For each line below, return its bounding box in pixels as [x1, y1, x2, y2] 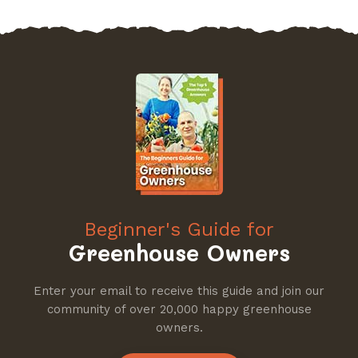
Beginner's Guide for [84, 217, 274, 241]
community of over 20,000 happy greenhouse [46, 301, 312, 316]
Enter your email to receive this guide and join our [34, 283, 324, 298]
